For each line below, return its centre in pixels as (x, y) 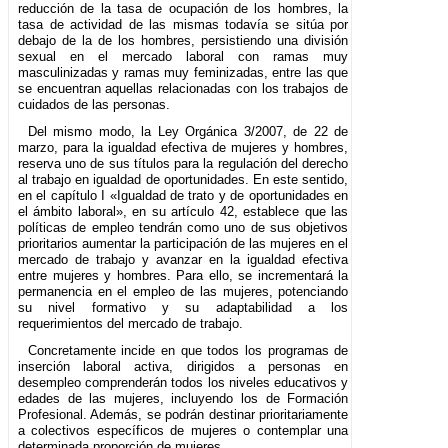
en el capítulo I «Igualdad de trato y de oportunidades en (183, 195)
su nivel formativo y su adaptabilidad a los (183, 307)
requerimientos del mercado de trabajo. (130, 323)
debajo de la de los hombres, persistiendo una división (183, 40)
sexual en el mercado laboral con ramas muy (183, 56)
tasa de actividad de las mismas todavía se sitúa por (183, 24)
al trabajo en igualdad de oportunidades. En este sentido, (183, 179)
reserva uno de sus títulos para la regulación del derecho (183, 163)
